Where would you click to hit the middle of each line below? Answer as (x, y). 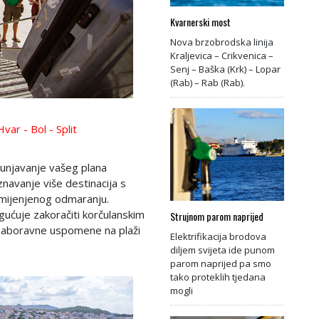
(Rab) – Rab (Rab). (208, 82)
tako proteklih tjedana (218, 277)
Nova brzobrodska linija (222, 42)
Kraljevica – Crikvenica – (222, 55)
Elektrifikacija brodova (218, 236)
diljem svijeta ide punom (223, 250)
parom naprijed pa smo (221, 263)
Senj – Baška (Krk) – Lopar (225, 69)
